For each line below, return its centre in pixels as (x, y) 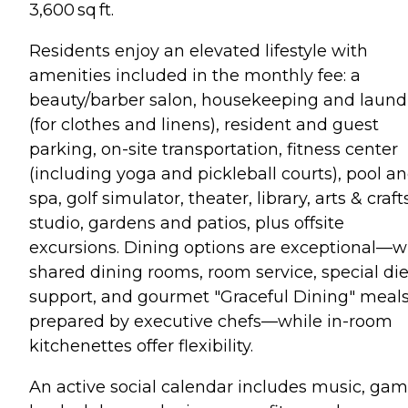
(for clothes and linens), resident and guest (204, 125)
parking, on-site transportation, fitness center (214, 149)
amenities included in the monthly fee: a (195, 76)
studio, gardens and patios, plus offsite (187, 223)
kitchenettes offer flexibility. (141, 346)
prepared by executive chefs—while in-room (211, 321)
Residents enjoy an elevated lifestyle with (199, 51)
